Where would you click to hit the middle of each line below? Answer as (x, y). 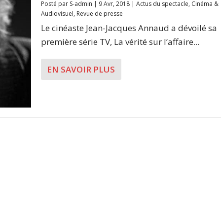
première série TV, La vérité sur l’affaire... (120, 42)
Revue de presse (99, 14)
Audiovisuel (57, 14)
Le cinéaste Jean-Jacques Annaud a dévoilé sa (129, 28)
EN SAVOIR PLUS (81, 69)
